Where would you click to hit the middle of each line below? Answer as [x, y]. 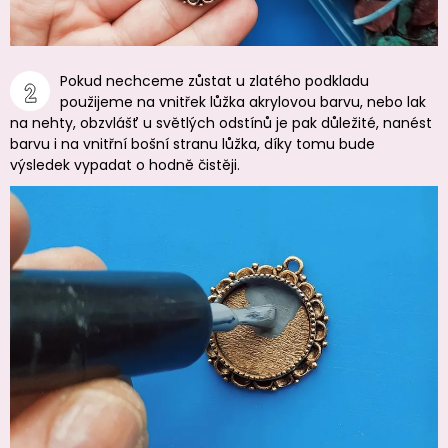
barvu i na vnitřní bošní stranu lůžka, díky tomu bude [192, 144]
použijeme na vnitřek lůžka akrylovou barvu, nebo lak [243, 102]
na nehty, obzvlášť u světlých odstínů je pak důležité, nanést [221, 123]
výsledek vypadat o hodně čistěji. [125, 165]
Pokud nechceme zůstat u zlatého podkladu [214, 81]
